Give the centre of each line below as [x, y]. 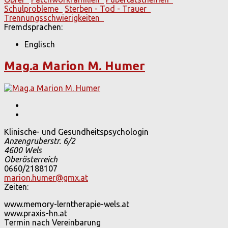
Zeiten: [16, 187]
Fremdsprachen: [33, 27]
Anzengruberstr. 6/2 [40, 141]
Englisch [40, 45]
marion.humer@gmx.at [46, 178]
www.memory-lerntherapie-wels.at [67, 204]
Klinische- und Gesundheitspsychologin [76, 132]
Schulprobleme [33, 9]
